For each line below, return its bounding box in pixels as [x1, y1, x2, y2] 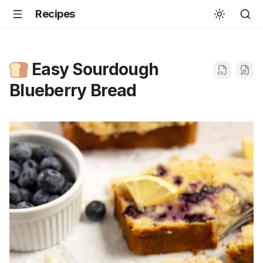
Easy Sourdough [28, 59, 159, 79]
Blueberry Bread [9, 80, 137, 100]
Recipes [35, 8, 75, 20]
